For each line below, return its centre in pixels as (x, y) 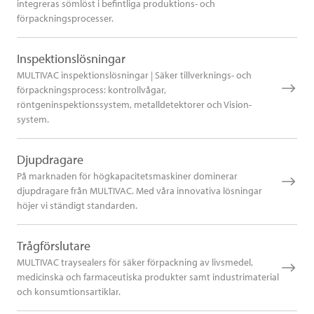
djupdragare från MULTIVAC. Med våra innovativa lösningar (139, 191)
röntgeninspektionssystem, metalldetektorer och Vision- (134, 105)
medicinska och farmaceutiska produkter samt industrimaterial (148, 277)
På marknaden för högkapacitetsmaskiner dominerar (127, 176)
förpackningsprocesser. (65, 19)
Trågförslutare (54, 246)
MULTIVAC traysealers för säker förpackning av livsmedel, (135, 262)
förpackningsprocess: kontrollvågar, (91, 90)
